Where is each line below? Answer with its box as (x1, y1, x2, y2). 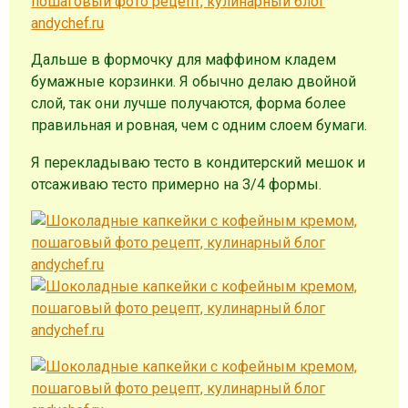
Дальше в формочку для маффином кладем (31, 51, 337, 69)
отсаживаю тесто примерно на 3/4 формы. (31, 175, 322, 193)
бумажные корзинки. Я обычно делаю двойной (31, 73, 357, 91)
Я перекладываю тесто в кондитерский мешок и (31, 153, 366, 171)
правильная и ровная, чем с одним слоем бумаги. (31, 117, 368, 135)
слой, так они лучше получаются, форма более (31, 95, 347, 113)
